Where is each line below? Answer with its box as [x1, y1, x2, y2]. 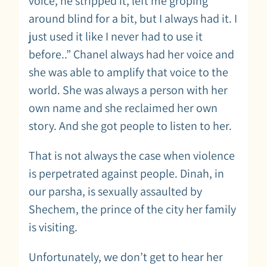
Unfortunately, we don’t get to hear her [29, 249, 223, 265]
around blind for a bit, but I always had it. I [29, 10, 237, 26]
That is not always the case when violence [29, 147, 235, 163]
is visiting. [29, 219, 77, 235]
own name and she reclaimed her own [29, 100, 218, 116]
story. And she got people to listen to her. [29, 117, 232, 133]
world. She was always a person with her [29, 82, 228, 98]
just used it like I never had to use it [29, 28, 203, 44]
